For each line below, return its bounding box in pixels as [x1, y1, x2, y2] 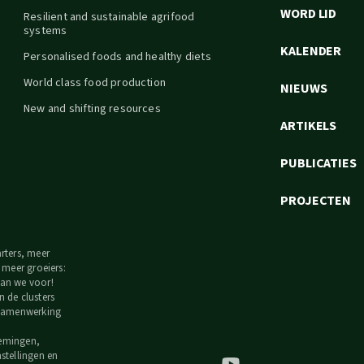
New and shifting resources [24, 101, 161, 117]
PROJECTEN [280, 192, 352, 210]
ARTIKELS [280, 117, 337, 135]
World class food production [24, 75, 167, 91]
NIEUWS [280, 80, 327, 97]
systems [24, 23, 67, 39]
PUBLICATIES [280, 154, 357, 172]
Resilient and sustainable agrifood [24, 9, 195, 25]
